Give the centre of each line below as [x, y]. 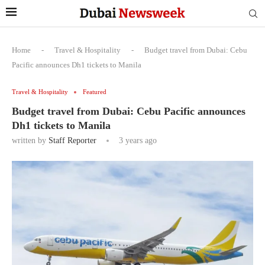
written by [30, 140]
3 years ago [137, 140]
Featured [95, 92]
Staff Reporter [72, 140]
